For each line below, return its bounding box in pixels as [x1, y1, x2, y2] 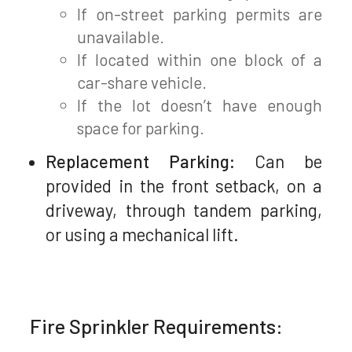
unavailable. [77, 26, 165, 46]
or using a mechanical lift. [46, 223, 240, 244]
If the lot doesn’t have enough [77, 94, 322, 115]
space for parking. [77, 117, 205, 137]
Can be [235, 150, 322, 171]
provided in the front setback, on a [46, 174, 322, 196]
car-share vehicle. [77, 71, 207, 92]
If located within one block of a [77, 49, 322, 69]
